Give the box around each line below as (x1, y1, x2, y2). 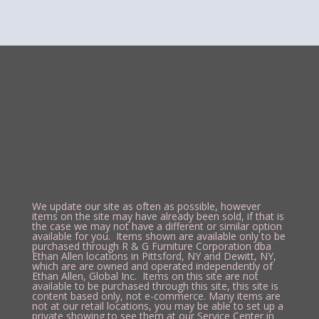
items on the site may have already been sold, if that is (31, 209, 284, 224)
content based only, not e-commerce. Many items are (31, 289, 281, 303)
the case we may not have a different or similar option (31, 219, 282, 234)
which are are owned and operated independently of (31, 259, 273, 273)
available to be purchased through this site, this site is (31, 279, 278, 293)
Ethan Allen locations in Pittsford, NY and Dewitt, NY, (31, 249, 276, 263)
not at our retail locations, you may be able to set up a (31, 299, 283, 313)
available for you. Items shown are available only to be (31, 229, 286, 244)
